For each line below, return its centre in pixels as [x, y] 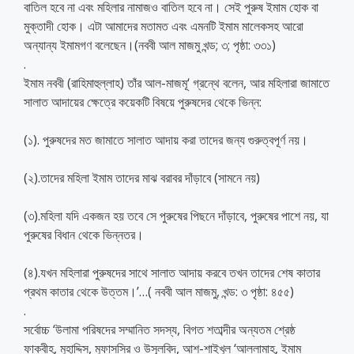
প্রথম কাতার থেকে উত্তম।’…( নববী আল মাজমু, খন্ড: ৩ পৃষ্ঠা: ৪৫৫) [159, 291]
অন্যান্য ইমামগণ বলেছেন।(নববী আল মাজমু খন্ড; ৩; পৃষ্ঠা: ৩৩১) [150, 45]
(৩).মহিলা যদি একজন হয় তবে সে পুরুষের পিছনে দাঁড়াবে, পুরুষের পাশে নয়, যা [176, 215]
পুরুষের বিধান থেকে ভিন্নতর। [84, 234]
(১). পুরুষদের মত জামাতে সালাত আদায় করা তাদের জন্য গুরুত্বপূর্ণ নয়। [166, 139]
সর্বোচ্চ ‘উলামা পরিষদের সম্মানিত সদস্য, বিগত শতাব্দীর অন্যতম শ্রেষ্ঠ [160, 329]
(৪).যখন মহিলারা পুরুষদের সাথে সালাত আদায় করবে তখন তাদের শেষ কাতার [172, 272]
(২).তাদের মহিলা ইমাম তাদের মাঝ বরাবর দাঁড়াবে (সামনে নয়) [142, 177]
